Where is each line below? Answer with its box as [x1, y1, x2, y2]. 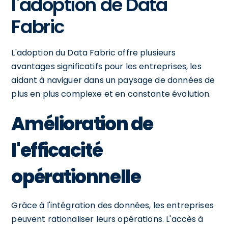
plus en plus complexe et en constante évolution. [11, 88, 211, 100]
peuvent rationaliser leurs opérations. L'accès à [11, 213, 204, 225]
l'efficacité [11, 137, 103, 163]
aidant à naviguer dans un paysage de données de [11, 74, 215, 86]
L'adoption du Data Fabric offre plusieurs [11, 46, 176, 59]
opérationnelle [11, 163, 141, 190]
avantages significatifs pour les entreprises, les [11, 60, 202, 72]
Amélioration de [11, 110, 153, 137]
